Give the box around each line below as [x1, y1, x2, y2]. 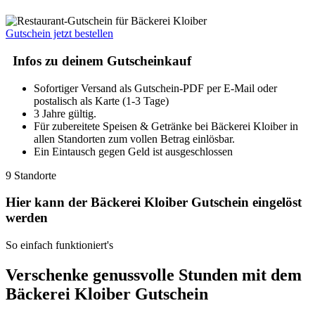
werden [6, 210, 48, 226]
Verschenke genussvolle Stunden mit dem [6, 266, 302, 285]
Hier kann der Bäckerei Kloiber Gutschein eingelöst [6, 195, 302, 210]
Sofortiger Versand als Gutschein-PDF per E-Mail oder [34, 82, 277, 94]
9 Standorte [6, 169, 56, 181]
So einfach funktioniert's [6, 239, 113, 252]
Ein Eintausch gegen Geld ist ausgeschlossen [34, 145, 233, 157]
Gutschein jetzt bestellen [6, 27, 113, 40]
